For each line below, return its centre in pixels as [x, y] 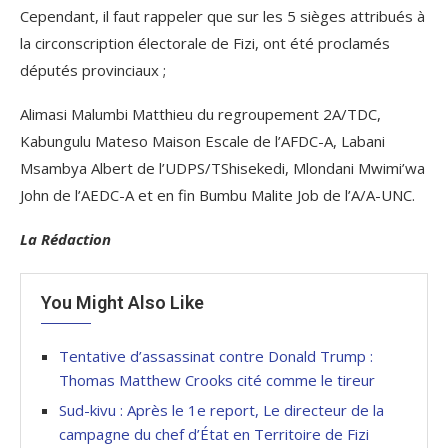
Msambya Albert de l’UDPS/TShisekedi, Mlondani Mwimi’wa [222, 168]
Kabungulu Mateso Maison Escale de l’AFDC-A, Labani [202, 141]
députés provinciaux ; [93, 70]
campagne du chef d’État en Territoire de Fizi [214, 434]
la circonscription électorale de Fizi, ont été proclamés [205, 43]
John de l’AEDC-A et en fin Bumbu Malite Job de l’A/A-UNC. [217, 195]
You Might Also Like [122, 303]
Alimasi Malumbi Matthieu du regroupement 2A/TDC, [200, 114]
